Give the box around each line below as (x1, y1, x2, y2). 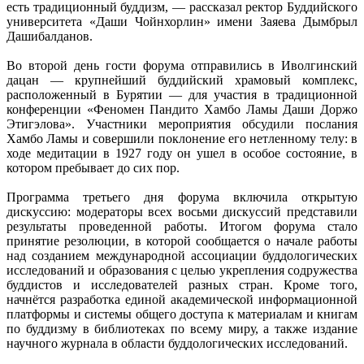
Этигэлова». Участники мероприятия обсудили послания (6, 116, 357, 131)
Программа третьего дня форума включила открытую (6, 189, 357, 204)
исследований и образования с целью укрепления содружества (6, 262, 357, 277)
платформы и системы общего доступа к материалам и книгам (6, 306, 357, 321)
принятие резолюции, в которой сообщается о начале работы (6, 233, 357, 248)
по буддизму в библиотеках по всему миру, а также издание (6, 321, 357, 336)
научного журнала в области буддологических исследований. (6, 336, 348, 350)
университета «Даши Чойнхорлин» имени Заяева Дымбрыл (6, 14, 357, 28)
